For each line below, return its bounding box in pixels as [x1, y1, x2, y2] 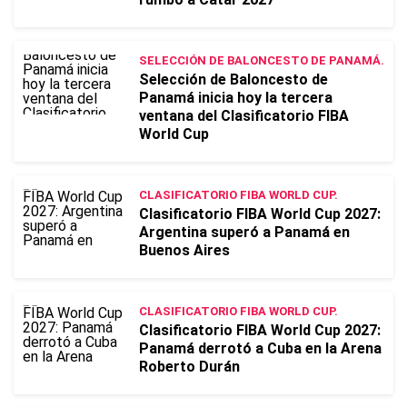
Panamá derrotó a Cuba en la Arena [139, 340, 382, 357]
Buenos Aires [139, 242, 230, 259]
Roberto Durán [139, 358, 240, 375]
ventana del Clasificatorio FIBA [139, 107, 349, 124]
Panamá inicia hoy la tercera [139, 89, 333, 106]
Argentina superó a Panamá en [139, 223, 350, 241]
